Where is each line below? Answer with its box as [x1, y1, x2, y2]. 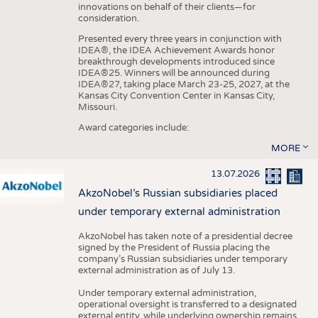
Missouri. [77, 102, 119, 114]
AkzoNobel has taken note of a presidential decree [77, 230, 292, 242]
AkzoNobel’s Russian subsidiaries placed [77, 187, 278, 199]
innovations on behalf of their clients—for [77, 1, 256, 13]
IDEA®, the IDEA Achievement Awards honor [77, 45, 275, 57]
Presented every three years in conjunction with [77, 33, 282, 45]
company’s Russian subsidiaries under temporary [77, 253, 287, 265]
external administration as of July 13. [77, 264, 235, 276]
